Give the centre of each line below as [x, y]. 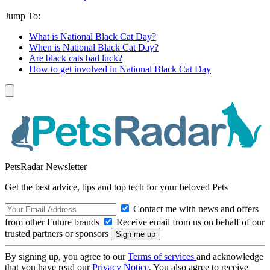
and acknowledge [230, 256]
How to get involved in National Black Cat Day [120, 69]
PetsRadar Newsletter [46, 166]
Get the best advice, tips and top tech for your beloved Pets [116, 187]
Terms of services [162, 256]
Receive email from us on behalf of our [189, 222]
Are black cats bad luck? [76, 58]
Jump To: [23, 16]
